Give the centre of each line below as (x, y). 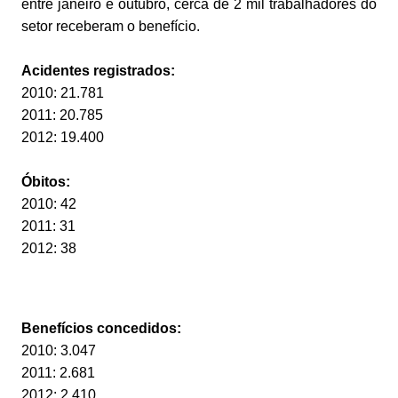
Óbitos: (45, 181)
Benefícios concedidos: (101, 328)
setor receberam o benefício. (110, 26)
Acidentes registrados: (98, 70)
